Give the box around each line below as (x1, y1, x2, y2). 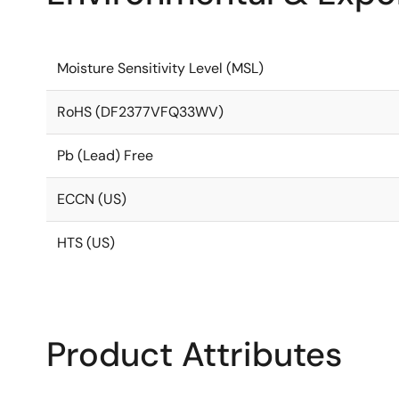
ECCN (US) (57, 190, 126, 208)
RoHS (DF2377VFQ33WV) (57, 102, 224, 121)
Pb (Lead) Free (57, 146, 153, 165)
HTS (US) (57, 233, 115, 252)
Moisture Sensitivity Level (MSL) (57, 59, 264, 77)
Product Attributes (46, 332, 342, 377)
